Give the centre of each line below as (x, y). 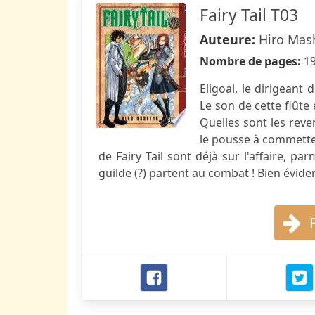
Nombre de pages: (252, 61)
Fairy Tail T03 (249, 15)
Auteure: (229, 39)
